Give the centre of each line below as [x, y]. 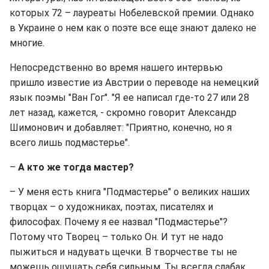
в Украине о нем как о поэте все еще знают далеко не [133, 28]
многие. [27, 43]
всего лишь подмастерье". [70, 143]
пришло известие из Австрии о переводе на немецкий [134, 83]
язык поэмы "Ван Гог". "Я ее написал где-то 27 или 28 [129, 98]
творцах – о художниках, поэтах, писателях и [111, 207]
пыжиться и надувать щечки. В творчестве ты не [123, 252]
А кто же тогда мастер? [76, 167]
